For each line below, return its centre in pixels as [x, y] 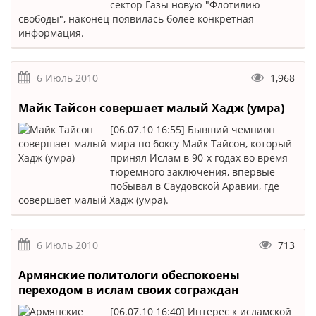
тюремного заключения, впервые [193, 172]
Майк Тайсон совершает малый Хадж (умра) [151, 108]
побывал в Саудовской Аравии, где [195, 186]
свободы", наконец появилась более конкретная [136, 19]
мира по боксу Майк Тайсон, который [201, 144]
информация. [51, 33]
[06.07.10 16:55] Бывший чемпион [193, 129]
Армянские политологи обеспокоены [129, 275]
